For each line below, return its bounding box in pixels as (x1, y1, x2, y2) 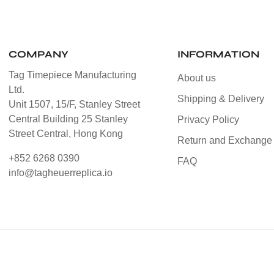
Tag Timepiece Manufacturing (9, 69, 137, 80)
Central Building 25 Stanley (9, 113, 128, 124)
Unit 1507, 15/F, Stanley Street (9, 98, 141, 109)
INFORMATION (177, 48, 259, 60)
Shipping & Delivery (177, 93, 264, 104)
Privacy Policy (177, 114, 239, 125)
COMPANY (9, 48, 69, 60)
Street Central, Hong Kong (9, 128, 124, 139)
